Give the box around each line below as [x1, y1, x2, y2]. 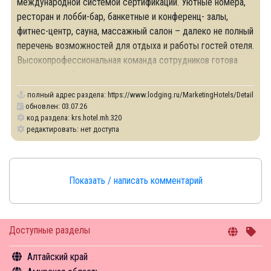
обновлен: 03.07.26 [24, 102, 87, 111]
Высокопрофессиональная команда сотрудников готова [17, 54, 238, 66]
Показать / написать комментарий [68, 175, 203, 186]
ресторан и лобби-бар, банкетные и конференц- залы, [17, 11, 228, 22]
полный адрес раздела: [25, 90, 108, 99]
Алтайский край [27, 251, 88, 263]
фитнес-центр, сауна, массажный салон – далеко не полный [17, 25, 253, 37]
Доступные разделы [9, 224, 90, 236]
